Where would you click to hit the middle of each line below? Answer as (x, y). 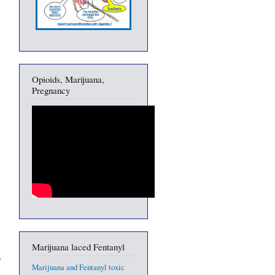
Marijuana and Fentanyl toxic (78, 268)
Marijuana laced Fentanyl (78, 247)
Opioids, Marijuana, (68, 79)
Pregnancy (51, 90)
